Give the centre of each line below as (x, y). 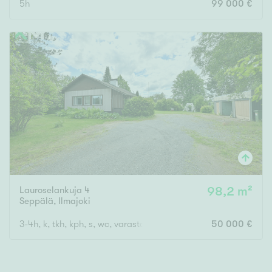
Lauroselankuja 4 (55, 190)
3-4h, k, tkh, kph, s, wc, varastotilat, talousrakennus (122, 224)
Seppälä (36, 201)
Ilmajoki (74, 201)
